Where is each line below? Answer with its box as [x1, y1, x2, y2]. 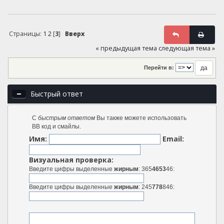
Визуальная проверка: [28, 154, 113, 164]
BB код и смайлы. [31, 122, 81, 130]
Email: [162, 133, 184, 143]
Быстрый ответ [30, 89, 83, 99]
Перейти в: [144, 64, 174, 71]
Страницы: [8, 29, 43, 38]
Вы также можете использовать [94, 114, 186, 121]
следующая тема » [158, 44, 215, 53]
